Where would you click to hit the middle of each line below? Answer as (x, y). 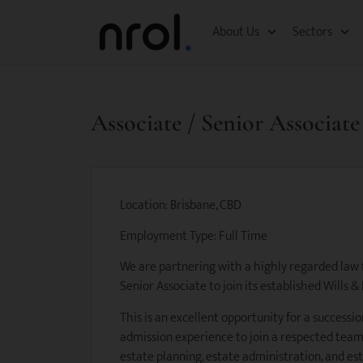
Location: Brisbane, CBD (181, 205)
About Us (236, 32)
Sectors (313, 32)
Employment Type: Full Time (194, 236)
